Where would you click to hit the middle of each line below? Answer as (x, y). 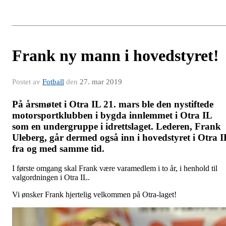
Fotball (53, 82)
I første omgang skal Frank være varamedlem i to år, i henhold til (115, 168)
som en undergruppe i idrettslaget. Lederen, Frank (117, 127)
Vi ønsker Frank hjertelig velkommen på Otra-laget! (94, 194)
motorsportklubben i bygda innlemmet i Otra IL (112, 116)
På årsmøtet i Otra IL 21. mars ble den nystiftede (113, 104)
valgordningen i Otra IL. (51, 177)
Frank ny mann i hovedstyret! (116, 56)
